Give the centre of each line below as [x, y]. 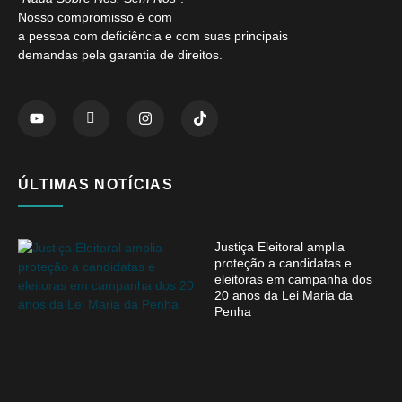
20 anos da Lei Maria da [284, 296]
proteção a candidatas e [283, 263]
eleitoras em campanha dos [293, 280]
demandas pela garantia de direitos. [120, 54]
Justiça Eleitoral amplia [280, 247]
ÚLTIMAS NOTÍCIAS [96, 185]
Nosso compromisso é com [95, 17]
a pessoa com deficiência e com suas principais [153, 35]
